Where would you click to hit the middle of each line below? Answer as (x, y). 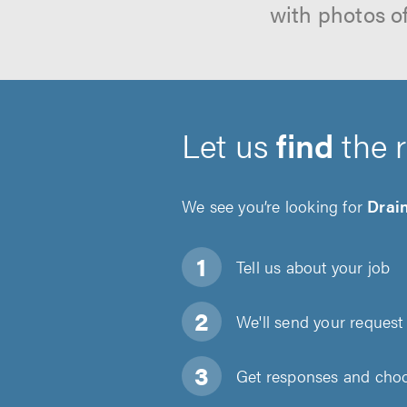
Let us (229, 144)
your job (358, 267)
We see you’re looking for (275, 206)
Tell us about (282, 267)
